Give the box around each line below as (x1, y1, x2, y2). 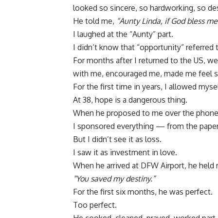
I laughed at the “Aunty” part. (73, 29, 173, 39)
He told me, (73, 16, 116, 26)
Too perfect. (73, 200, 117, 210)
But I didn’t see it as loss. (73, 134, 162, 145)
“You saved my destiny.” (73, 174, 155, 184)
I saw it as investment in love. (73, 147, 177, 158)
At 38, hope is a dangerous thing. (73, 95, 187, 105)
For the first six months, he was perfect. (73, 187, 213, 197)
